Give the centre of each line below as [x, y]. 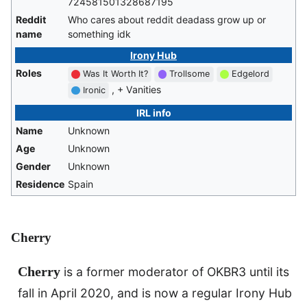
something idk [99, 34]
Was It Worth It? [116, 74]
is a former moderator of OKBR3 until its [175, 272]
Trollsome [190, 74]
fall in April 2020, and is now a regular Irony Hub [155, 293]
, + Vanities [137, 89]
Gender [33, 167]
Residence [40, 184]
